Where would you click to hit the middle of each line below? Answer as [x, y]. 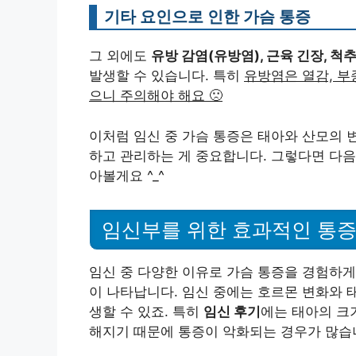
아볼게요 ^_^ [127, 175]
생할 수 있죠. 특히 [146, 311]
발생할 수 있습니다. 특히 [166, 76]
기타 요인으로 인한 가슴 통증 [207, 17]
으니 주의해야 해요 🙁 [156, 96]
